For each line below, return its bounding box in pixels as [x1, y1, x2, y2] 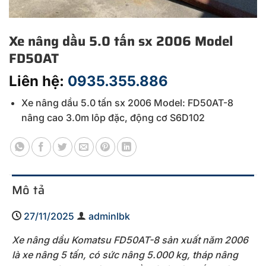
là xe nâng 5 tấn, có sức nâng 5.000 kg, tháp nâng [12, 249, 238, 261]
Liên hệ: [9, 72, 68, 90]
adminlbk [88, 210, 130, 223]
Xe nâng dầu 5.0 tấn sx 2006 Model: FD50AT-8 [21, 96, 233, 109]
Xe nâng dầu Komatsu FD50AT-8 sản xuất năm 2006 [12, 234, 248, 246]
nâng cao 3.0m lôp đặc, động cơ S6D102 [21, 111, 205, 123]
